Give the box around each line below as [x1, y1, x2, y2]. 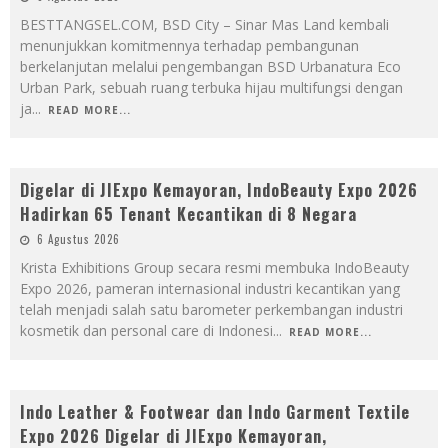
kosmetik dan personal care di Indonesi [20, 320, 273, 340]
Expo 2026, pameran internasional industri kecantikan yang [20, 278, 400, 298]
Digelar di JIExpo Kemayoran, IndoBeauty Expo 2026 [20, 177, 418, 202]
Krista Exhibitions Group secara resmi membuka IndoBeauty [20, 257, 409, 277]
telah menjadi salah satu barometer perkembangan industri [20, 299, 403, 319]
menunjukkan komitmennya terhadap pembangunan [20, 35, 359, 55]
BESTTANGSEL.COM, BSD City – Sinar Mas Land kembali [20, 14, 389, 34]
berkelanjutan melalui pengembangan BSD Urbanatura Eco [20, 56, 401, 76]
